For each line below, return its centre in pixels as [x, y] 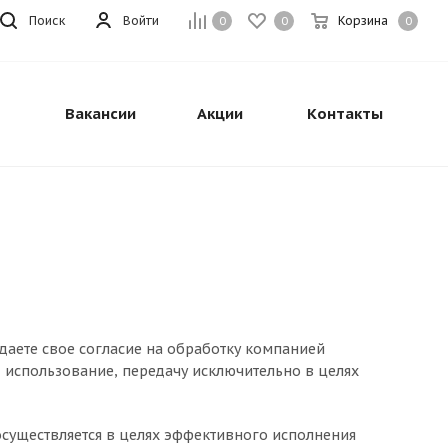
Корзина [363, 20]
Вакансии [100, 113]
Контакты [344, 113]
